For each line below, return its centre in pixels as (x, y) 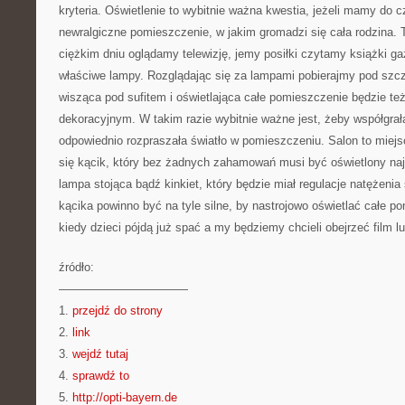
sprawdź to (101, 376)
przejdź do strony (118, 311)
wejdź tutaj (100, 354)
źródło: (76, 267)
